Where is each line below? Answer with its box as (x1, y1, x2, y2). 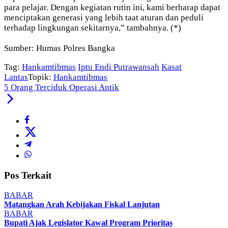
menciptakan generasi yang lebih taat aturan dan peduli (4, 13, 204, 23)
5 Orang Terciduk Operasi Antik (4, 82, 119, 93)
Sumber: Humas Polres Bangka (4, 43, 115, 53)
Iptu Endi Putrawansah (78, 62, 159, 72)
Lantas (4, 72, 28, 82)
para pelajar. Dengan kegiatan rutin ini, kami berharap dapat (4, 3, 220, 13)
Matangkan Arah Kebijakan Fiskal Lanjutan (4, 199, 160, 209)
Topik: (28, 72, 51, 82)
